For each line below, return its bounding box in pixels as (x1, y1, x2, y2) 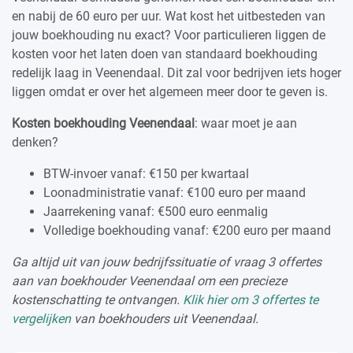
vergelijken (12, 310, 71, 326)
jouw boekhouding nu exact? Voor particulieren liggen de (12, 27, 325, 43)
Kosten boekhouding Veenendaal (12, 115, 195, 131)
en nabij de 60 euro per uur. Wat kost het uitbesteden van (12, 8, 325, 24)
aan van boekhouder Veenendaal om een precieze (12, 273, 287, 288)
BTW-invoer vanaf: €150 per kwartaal (43, 165, 249, 181)
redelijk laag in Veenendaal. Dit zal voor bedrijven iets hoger (12, 65, 341, 80)
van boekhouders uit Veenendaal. (71, 310, 258, 326)
